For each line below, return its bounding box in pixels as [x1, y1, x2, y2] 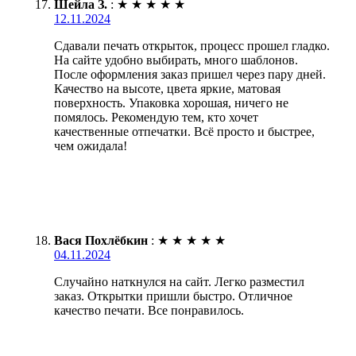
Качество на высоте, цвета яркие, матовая [54, 82, 281, 96]
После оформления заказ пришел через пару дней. [54, 68, 326, 82]
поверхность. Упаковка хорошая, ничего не [54, 96, 288, 110]
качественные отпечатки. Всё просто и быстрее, [54, 125, 315, 139]
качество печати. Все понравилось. [54, 304, 244, 318]
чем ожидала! [54, 139, 127, 153]
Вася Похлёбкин [54, 234, 148, 248]
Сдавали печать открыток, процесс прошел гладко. [54, 39, 330, 53]
